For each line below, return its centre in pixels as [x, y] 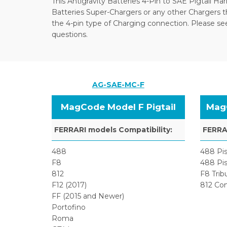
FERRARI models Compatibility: [113, 130]
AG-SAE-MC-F [118, 85]
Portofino [69, 207]
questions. [70, 34]
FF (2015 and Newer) [88, 196]
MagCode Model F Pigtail [118, 107]
